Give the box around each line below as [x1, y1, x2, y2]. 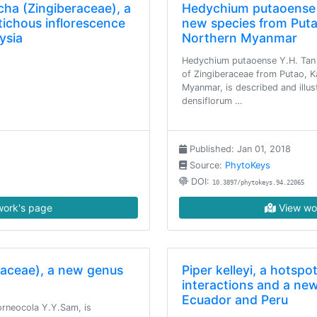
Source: [187, 160, 225, 171]
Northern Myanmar [182, 30, 297, 45]
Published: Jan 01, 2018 [187, 144, 291, 154]
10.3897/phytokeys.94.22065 [212, 179, 304, 186]
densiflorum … [182, 96, 243, 106]
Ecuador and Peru [182, 292, 288, 307]
